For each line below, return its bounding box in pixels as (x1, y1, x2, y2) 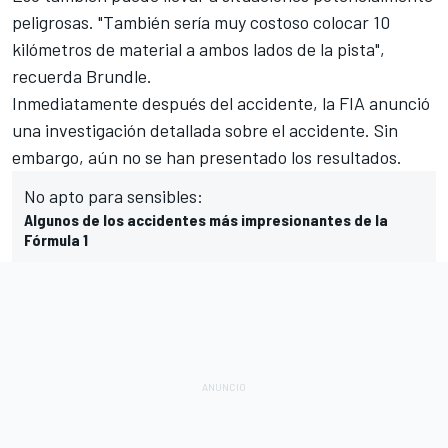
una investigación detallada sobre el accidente (12, 118, 365, 141)
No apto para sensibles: (24, 184, 203, 207)
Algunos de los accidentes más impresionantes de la (24, 209, 388, 229)
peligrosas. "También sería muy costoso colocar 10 (12, 10, 390, 33)
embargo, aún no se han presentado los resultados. (12, 145, 402, 168)
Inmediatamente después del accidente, (12, 91, 322, 114)
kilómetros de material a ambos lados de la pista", (12, 37, 385, 60)
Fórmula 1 (24, 229, 88, 249)
